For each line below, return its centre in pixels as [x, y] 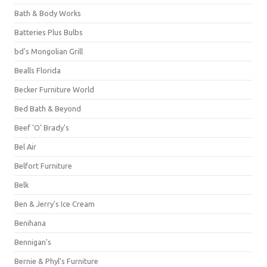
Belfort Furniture [43, 165]
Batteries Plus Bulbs [49, 32]
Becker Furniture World [54, 89]
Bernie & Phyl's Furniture [56, 261]
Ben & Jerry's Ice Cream [55, 204]
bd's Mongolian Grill [49, 51]
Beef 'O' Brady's [42, 127]
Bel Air [25, 146]
